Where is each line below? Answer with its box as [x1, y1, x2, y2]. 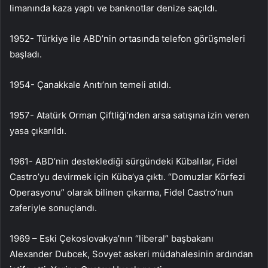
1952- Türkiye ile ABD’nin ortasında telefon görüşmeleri [10, 32, 245, 44]
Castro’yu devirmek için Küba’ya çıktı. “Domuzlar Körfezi [10, 170, 245, 182]
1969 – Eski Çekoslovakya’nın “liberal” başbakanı [10, 232, 214, 244]
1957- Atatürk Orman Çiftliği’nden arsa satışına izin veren [10, 109, 249, 121]
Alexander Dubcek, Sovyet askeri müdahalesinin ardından [10, 248, 253, 260]
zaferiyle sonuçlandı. [10, 202, 97, 214]
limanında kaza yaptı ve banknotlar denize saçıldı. [10, 2, 217, 14]
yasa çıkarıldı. [10, 124, 66, 136]
